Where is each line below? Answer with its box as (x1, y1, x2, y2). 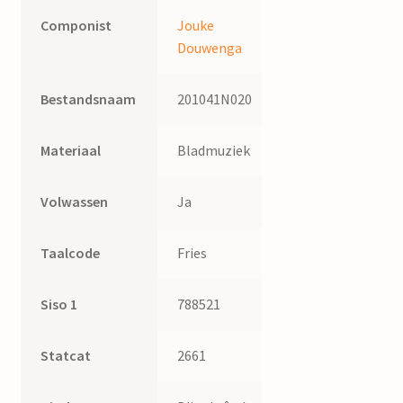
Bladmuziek (177, 141, 251, 160)
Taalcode (40, 244, 101, 263)
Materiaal (40, 141, 102, 160)
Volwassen (40, 193, 109, 211)
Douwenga (177, 39, 243, 58)
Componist (40, 16, 112, 35)
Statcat (40, 346, 92, 365)
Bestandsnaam (40, 90, 137, 109)
